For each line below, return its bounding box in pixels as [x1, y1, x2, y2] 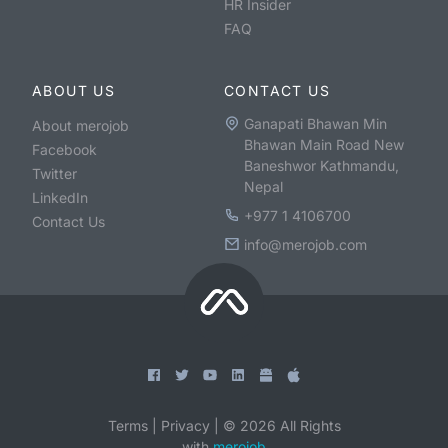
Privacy [160, 416, 210, 434]
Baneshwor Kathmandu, [243, 156, 399, 174]
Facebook [32, 140, 97, 158]
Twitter [32, 164, 77, 182]
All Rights [275, 416, 341, 434]
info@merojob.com [243, 235, 367, 253]
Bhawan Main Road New [243, 135, 404, 153]
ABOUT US [32, 81, 116, 99]
